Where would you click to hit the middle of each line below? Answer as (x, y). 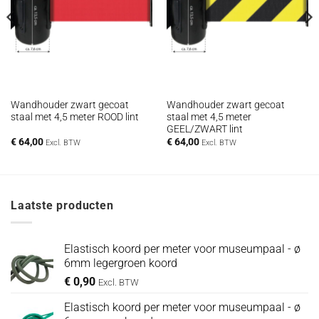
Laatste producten (62, 205)
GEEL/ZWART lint (204, 129)
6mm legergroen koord (121, 263)
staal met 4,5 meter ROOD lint (74, 116)
